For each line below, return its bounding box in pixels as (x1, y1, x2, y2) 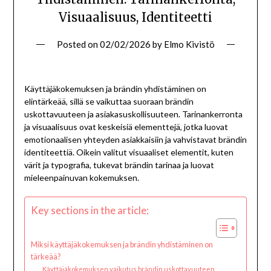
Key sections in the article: (30, 204, 149, 217)
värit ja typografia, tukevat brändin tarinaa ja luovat (24, 159, 214, 170)
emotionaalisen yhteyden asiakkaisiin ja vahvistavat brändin (24, 134, 247, 145)
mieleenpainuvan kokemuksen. (24, 172, 139, 183)
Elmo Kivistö (163, 38, 215, 50)
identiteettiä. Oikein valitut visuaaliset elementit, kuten (24, 146, 233, 157)
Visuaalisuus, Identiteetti (59, 9, 212, 25)
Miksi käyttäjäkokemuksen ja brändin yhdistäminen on (30, 240, 213, 249)
